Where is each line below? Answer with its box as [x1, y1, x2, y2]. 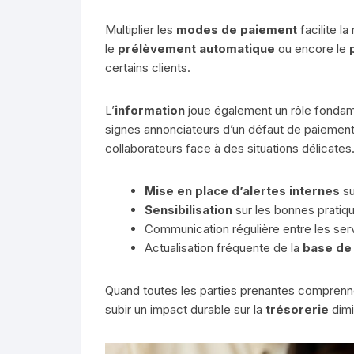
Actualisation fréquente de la [145, 239, 303, 255]
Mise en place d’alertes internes [145, 183, 340, 198]
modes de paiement [176, 21, 297, 37]
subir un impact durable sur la [105, 301, 265, 317]
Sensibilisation [145, 201, 232, 217]
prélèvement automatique [118, 40, 275, 56]
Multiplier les [105, 21, 176, 37]
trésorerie [265, 301, 329, 317]
